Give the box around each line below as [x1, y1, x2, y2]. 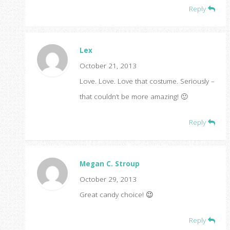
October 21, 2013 [79, 61, 137, 70]
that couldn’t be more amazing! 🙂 [79, 91, 188, 101]
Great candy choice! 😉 [79, 189, 154, 199]
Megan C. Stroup [79, 159, 140, 168]
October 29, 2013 [79, 174, 137, 184]
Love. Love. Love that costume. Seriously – [79, 76, 215, 86]
